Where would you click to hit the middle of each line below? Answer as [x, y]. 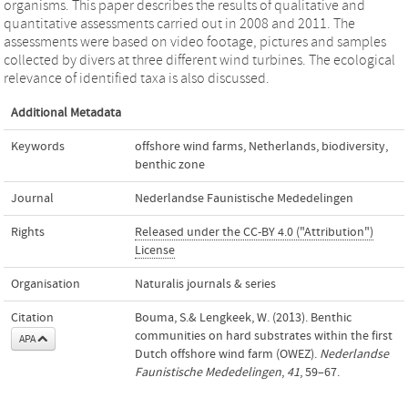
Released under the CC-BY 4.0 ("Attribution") [254, 232]
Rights [28, 232]
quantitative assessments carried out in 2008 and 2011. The [179, 24]
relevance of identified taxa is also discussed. [137, 78]
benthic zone [170, 165]
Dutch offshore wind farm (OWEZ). [227, 354]
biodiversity [353, 147]
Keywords [38, 147]
